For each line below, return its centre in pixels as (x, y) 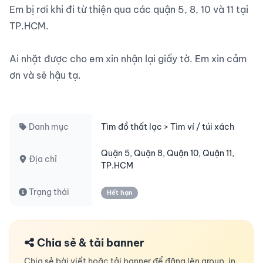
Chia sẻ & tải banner (90, 243)
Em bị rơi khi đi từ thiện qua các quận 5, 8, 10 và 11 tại (129, 9)
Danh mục (48, 127)
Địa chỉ (42, 159)
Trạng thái (48, 192)
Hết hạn (119, 193)
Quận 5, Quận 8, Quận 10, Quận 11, (168, 153)
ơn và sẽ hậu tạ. (45, 75)
